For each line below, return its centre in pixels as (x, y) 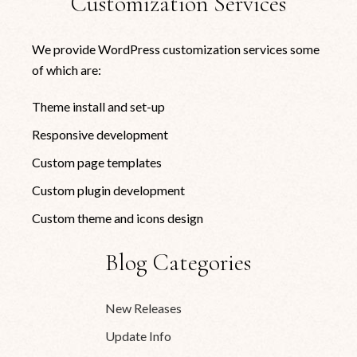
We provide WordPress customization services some (176, 49)
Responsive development (100, 134)
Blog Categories (178, 262)
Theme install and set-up (99, 106)
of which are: (67, 69)
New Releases (144, 308)
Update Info (139, 335)
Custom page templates (97, 162)
